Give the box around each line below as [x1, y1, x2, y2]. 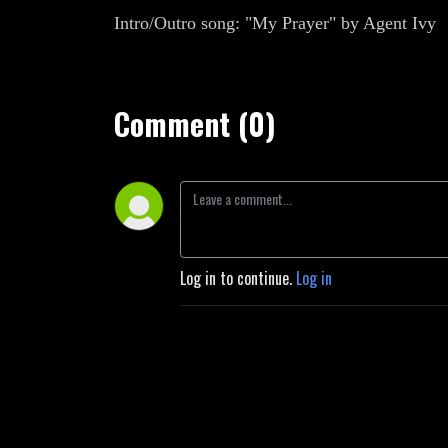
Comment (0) [114, 101, 276, 146]
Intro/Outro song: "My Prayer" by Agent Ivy [114, 13, 441, 33]
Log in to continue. [180, 266, 296, 290]
